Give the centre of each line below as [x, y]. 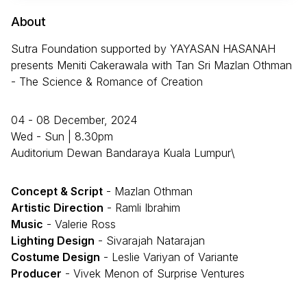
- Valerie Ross [79, 224]
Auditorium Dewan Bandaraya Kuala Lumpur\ [123, 152]
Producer [36, 273]
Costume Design [56, 257]
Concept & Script [57, 191]
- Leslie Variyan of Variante [169, 257]
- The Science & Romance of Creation [107, 81]
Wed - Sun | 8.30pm [62, 136]
